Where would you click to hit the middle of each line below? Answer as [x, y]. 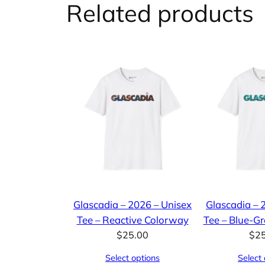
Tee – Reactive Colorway [132, 220]
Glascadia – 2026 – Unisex [132, 205]
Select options [132, 258]
